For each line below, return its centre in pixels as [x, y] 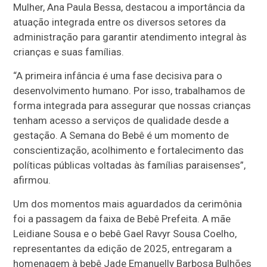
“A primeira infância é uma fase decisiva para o [118, 75]
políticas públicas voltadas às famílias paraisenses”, [130, 165]
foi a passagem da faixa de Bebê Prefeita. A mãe [122, 218]
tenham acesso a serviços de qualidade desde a [121, 120]
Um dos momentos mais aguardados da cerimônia [128, 204]
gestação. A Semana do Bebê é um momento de [121, 135]
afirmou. [32, 180]
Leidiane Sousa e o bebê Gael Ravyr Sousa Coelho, [125, 233]
